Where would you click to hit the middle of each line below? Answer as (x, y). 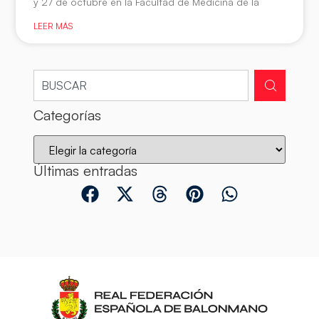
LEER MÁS (53, 26)
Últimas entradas (86, 171)
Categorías (68, 115)
